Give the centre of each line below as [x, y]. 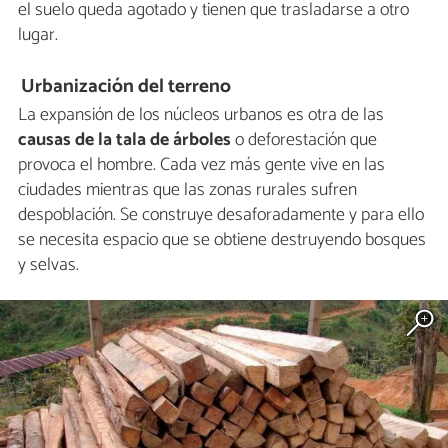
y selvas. [48, 265]
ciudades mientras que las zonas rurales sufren [187, 190]
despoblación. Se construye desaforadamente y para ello [221, 215]
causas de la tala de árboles [124, 140]
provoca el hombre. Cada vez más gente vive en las [201, 165]
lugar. [38, 34]
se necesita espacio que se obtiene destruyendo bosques [222, 240]
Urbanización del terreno [126, 87]
